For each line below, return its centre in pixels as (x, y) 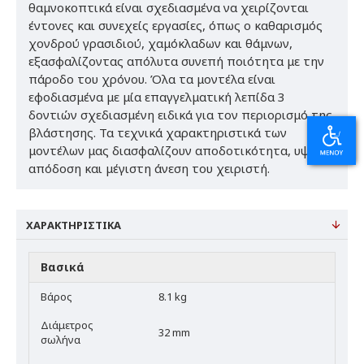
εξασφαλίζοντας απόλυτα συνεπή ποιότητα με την (176, 61)
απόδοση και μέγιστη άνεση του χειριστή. (149, 168)
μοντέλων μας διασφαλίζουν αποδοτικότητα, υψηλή (180, 150)
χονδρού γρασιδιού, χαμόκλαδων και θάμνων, (160, 43)
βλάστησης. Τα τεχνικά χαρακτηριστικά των (158, 132)
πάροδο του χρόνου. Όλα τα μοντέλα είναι (152, 78)
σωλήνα (61, 339)
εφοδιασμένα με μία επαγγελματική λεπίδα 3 (157, 96)
